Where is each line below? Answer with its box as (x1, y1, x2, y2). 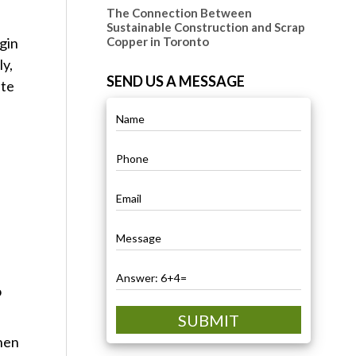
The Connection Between (106, 6, 252, 20)
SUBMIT (177, 311, 239, 330)
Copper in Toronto (106, 34, 209, 48)
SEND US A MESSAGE (106, 72, 245, 90)
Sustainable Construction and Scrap (106, 20, 305, 34)
